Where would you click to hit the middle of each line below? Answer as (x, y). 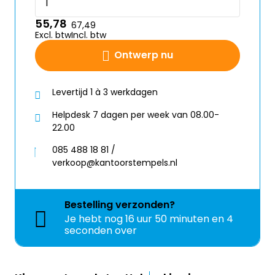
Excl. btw (53, 35)
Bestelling (90, 205)
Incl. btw (89, 35)
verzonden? (145, 205)
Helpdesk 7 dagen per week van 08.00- (136, 114)
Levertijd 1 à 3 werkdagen (105, 92)
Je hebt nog (95, 219)
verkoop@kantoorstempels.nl (115, 163)
